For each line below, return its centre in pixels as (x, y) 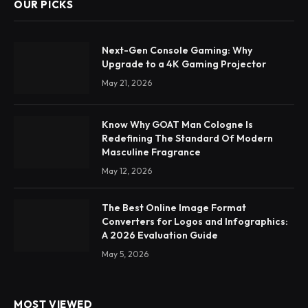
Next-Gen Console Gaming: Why (177, 51)
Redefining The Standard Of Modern (187, 139)
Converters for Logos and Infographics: (195, 222)
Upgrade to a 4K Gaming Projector (184, 64)
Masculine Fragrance (151, 152)
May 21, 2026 (127, 83)
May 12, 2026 (127, 171)
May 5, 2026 (125, 254)
